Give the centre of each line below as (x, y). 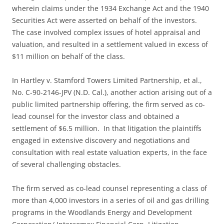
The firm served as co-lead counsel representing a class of (109, 188)
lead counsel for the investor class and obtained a (96, 116)
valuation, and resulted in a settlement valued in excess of (110, 44)
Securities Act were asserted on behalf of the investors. (105, 20)
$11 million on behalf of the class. (68, 56)
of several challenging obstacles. (66, 164)
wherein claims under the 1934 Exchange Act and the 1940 (110, 8)
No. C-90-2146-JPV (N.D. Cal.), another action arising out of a (112, 92)
